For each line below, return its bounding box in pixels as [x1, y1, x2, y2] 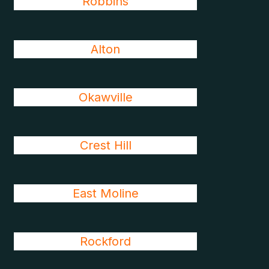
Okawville [78, 90, 133, 104]
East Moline [72, 186, 139, 201]
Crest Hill [79, 138, 131, 153]
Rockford [80, 234, 131, 249]
